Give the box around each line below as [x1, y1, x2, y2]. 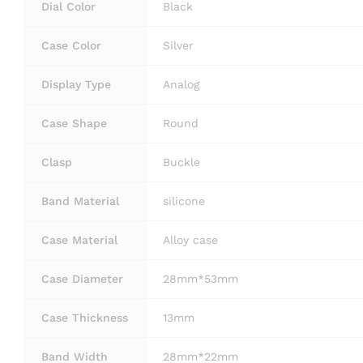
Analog [163, 77, 199, 91]
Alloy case [163, 233, 218, 246]
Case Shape [41, 116, 107, 130]
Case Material [41, 233, 117, 246]
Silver [163, 38, 194, 52]
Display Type [41, 77, 111, 91]
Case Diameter [41, 271, 123, 285]
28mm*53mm [163, 271, 238, 285]
